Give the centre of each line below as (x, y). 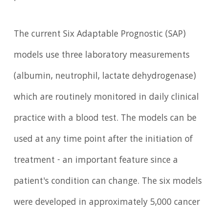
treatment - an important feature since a (96, 161)
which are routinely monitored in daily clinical (107, 98)
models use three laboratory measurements (102, 56)
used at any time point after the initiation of (103, 140)
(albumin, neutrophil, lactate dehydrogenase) (105, 77)
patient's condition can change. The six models (108, 182)
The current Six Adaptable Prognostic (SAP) (100, 35)
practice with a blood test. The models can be (105, 119)
